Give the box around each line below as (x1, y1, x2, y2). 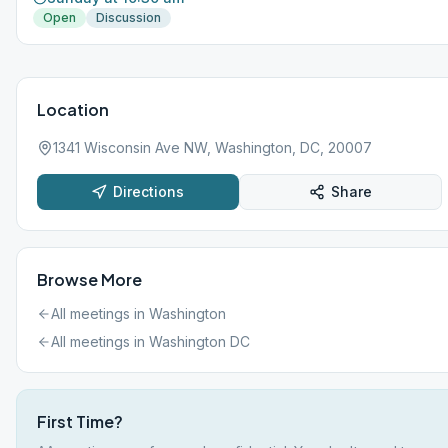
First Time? (37, 411, 123, 432)
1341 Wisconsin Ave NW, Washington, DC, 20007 (53, 139, 372, 156)
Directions (113, 183, 185, 200)
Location (37, 99, 109, 120)
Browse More (37, 269, 142, 290)
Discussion (96, 10, 161, 25)
